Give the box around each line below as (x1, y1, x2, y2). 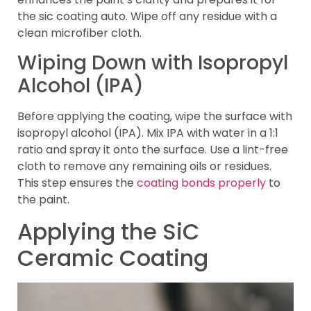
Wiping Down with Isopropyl (17, 49, 288, 77)
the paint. (17, 192, 69, 208)
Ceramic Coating (17, 242, 208, 274)
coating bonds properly (137, 175, 266, 192)
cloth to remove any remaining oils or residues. (17, 158, 271, 175)
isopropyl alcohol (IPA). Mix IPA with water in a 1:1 (17, 125, 278, 142)
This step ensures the (17, 175, 137, 192)
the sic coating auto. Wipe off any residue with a (17, 8, 277, 24)
